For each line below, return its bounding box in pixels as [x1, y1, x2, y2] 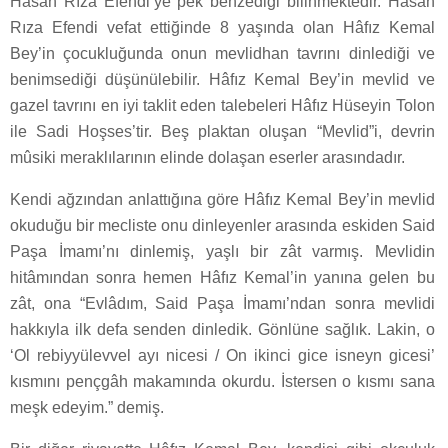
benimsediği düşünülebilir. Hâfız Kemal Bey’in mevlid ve [10, 71, 435, 89]
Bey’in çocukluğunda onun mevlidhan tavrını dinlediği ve [10, 45, 435, 63]
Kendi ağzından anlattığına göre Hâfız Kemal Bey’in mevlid [10, 191, 435, 209]
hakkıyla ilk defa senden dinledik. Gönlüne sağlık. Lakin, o [10, 321, 435, 339]
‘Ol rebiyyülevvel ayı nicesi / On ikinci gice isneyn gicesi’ [10, 347, 435, 365]
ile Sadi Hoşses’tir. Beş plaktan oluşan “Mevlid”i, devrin [10, 123, 435, 141]
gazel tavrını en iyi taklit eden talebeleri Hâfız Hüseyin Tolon [10, 97, 435, 115]
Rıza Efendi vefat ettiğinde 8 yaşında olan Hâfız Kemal [10, 19, 435, 37]
